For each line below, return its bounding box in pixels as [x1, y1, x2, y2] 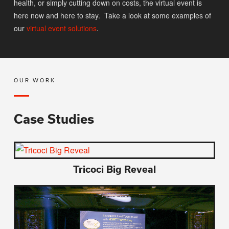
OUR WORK [13, 77, 56, 84]
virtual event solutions [26, 23, 97, 34]
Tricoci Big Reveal [73, 164, 156, 175]
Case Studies [13, 111, 94, 127]
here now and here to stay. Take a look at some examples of [13, 10, 211, 21]
